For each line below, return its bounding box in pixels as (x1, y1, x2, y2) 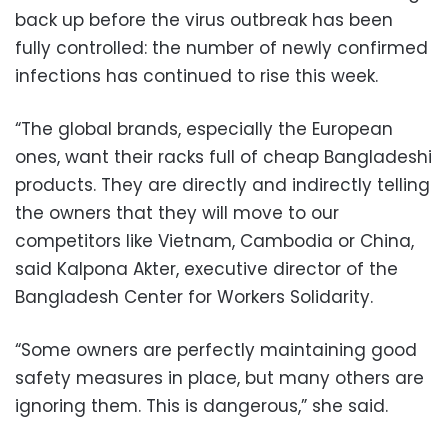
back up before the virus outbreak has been (15, 8, 393, 33)
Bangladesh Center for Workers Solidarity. (15, 285, 373, 310)
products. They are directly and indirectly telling (15, 173, 430, 198)
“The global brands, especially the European (15, 117, 393, 142)
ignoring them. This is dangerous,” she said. (15, 394, 388, 419)
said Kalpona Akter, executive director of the (15, 257, 398, 282)
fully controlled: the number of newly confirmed (15, 36, 428, 61)
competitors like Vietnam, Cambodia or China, (15, 229, 414, 254)
